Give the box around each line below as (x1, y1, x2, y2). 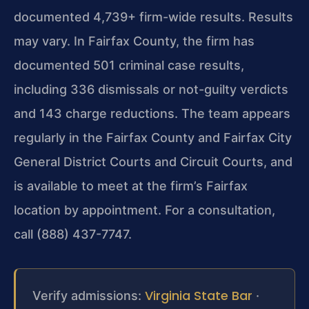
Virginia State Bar (145, 287, 252, 305)
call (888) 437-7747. (14, 227, 132, 242)
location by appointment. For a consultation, (14, 203, 275, 218)
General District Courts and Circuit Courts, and (14, 154, 292, 170)
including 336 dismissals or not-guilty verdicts (14, 82, 288, 97)
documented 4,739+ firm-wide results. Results (14, 10, 293, 25)
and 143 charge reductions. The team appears (14, 106, 290, 121)
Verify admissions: (32, 288, 145, 303)
